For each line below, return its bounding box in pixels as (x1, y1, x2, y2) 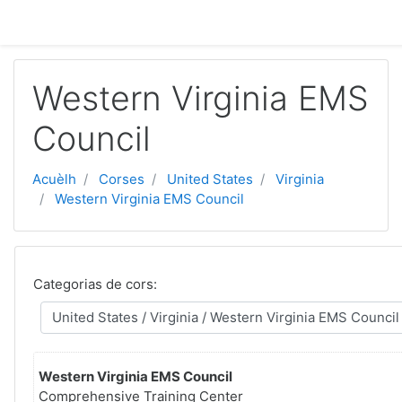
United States (167, 170, 253, 188)
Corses (99, 170, 144, 188)
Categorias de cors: (33, 275, 157, 293)
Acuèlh (32, 170, 76, 188)
